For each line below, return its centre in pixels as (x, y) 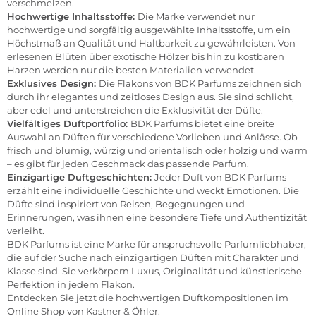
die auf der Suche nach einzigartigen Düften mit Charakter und (153, 258)
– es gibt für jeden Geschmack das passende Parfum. (128, 164)
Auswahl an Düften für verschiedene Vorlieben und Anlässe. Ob (152, 137)
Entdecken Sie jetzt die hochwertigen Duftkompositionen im (148, 298)
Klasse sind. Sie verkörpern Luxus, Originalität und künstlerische (154, 271)
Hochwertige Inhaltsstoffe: (72, 17)
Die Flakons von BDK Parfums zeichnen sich (200, 84)
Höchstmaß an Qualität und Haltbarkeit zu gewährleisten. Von (151, 43)
